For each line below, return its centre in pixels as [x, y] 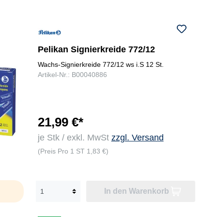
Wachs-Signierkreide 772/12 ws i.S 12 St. [101, 65]
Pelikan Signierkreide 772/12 [96, 50]
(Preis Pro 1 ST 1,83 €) [73, 151]
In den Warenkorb [136, 191]
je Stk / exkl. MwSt [74, 138]
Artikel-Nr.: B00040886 [72, 75]
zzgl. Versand [137, 138]
